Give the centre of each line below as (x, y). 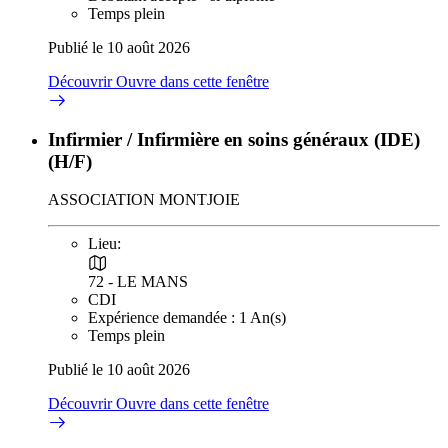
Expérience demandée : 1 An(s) (187, 317)
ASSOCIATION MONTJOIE (144, 200)
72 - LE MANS (138, 281)
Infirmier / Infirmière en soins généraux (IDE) (234, 139)
